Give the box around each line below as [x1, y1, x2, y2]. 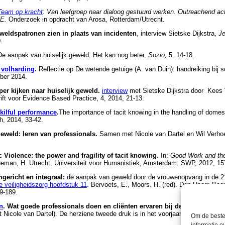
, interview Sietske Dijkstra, [137, 30, 218, 38]
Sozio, [148, 51, 169, 59]
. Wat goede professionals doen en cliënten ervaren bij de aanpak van [3, 202, 219, 210]
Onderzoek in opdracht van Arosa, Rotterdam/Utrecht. [9, 16, 165, 24]
